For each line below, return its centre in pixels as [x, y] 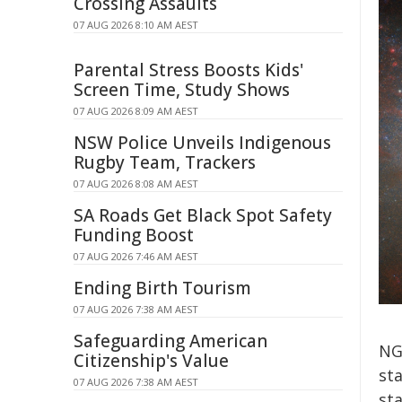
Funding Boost [134, 235]
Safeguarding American [170, 341]
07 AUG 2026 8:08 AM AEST [136, 184]
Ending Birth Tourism [162, 288]
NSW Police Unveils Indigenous [202, 143]
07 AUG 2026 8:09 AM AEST [136, 111]
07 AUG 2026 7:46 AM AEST [136, 256]
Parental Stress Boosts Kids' [188, 70]
